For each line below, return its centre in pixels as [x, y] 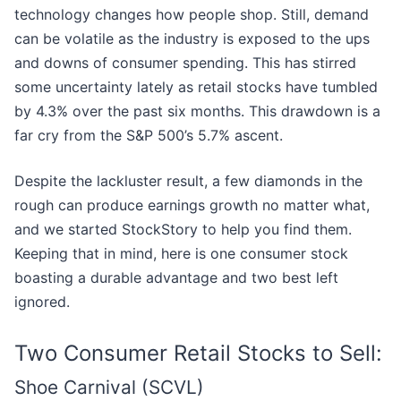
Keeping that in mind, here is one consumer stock [181, 254]
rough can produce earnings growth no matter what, [192, 205]
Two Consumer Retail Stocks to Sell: [198, 354]
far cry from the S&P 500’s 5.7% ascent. [149, 136]
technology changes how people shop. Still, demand [192, 15]
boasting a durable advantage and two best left [176, 278]
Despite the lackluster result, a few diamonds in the [188, 181]
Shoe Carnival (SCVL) [109, 388]
